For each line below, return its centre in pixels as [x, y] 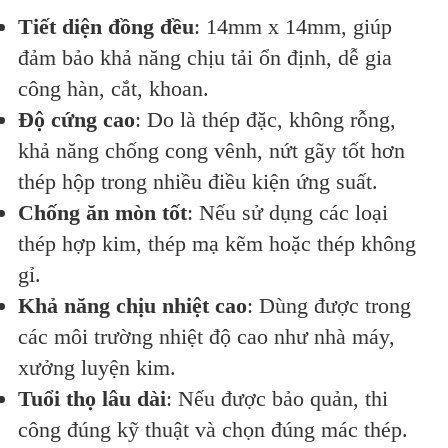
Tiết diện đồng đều [106, 27]
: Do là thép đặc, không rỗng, [265, 120]
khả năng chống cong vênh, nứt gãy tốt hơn [211, 151]
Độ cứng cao [76, 120]
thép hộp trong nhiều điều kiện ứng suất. [198, 182]
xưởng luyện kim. [97, 368]
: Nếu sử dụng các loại [287, 213]
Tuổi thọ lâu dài [92, 399]
